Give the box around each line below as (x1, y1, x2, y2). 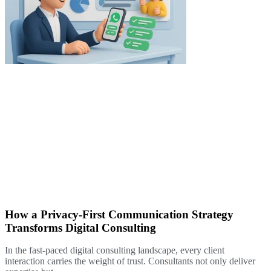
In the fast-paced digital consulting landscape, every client (5, 245, 224, 256)
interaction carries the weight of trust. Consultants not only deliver (5, 256, 255, 267)
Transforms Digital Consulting (5, 221, 156, 235)
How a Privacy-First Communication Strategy (5, 208, 233, 221)
